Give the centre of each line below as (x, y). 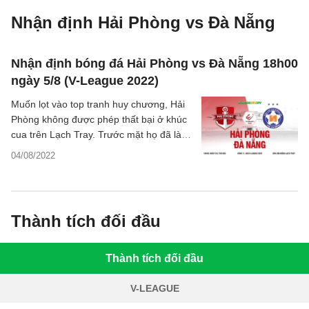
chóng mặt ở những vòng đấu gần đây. (96, 165)
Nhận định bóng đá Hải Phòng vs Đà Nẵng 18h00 (154, 63)
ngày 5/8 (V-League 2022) (85, 81)
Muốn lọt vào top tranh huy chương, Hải (98, 104)
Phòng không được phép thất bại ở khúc (99, 119)
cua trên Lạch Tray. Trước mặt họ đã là (96, 134)
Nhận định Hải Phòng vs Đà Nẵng (143, 22)
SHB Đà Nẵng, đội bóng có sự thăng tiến (100, 150)
